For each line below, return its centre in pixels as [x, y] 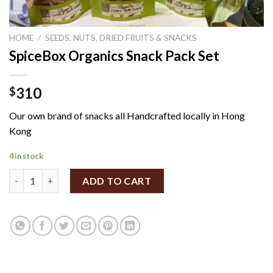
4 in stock [26, 156]
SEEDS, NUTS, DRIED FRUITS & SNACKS [121, 38]
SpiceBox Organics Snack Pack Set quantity [98, 175]
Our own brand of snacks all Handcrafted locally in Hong [127, 116]
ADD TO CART [117, 180]
